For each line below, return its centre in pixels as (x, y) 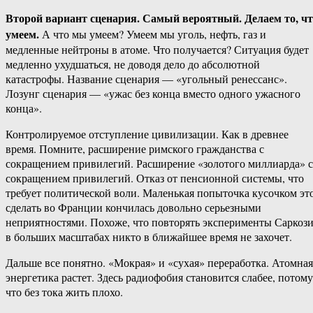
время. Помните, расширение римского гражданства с (135, 149)
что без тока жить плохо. (64, 292)
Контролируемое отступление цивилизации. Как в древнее (147, 134)
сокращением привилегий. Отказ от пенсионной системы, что (155, 178)
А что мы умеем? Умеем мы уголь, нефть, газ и (153, 34)
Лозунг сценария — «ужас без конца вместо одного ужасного (153, 94)
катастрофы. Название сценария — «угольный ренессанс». (146, 79)
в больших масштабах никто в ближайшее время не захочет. (149, 237)
